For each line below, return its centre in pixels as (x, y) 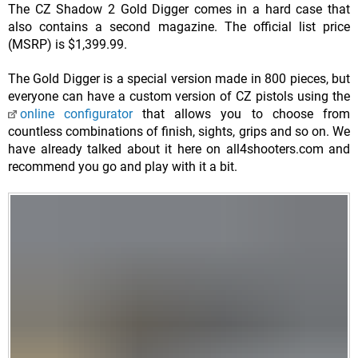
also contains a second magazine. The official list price (179, 27)
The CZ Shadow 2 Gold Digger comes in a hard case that (179, 10)
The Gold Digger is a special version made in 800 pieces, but (179, 79)
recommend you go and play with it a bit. (124, 167)
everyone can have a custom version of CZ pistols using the (179, 97)
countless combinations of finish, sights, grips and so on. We (179, 132)
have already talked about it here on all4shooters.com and (179, 149)
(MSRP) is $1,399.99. (68, 45)
